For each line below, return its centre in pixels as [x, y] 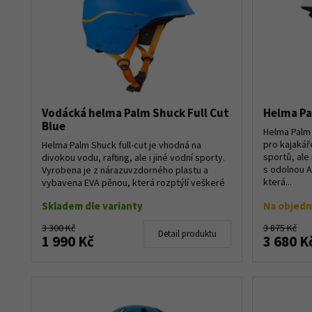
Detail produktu [187, 233]
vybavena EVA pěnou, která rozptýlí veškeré [133, 182]
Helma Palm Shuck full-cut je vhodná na [122, 145]
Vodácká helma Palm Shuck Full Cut [135, 112]
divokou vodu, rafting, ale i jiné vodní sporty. [133, 157]
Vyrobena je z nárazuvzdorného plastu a [125, 170]
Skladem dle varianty [92, 205]
